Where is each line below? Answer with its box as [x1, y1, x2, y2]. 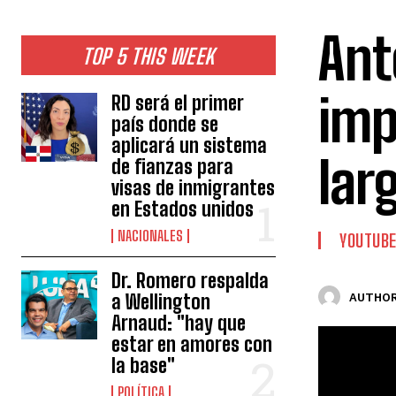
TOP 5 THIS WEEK [82, 43, 215, 70]
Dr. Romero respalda [111, 269, 270, 293]
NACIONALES [118, 227, 184, 245]
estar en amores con [111, 332, 273, 357]
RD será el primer [111, 91, 245, 116]
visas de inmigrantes [111, 176, 276, 201]
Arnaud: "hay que [111, 311, 247, 336]
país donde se [111, 112, 219, 137]
